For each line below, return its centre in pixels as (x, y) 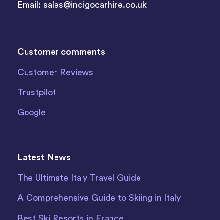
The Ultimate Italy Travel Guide (79, 178)
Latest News (44, 157)
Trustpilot (37, 93)
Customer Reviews (55, 72)
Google (31, 113)
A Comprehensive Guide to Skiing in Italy (99, 198)
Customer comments (61, 52)
